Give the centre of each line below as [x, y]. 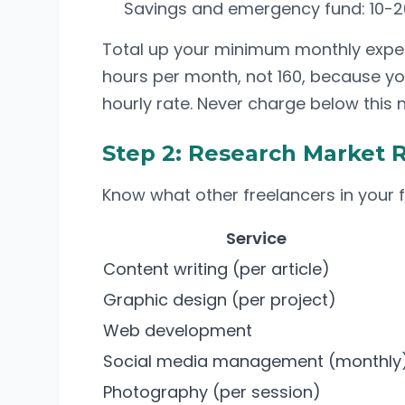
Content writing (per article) [217, 269]
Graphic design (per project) [220, 300]
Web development [178, 330]
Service [256, 238]
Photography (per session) [212, 392]
